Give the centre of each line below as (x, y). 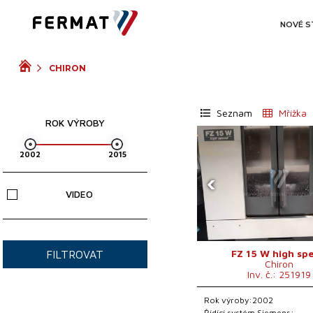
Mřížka (292, 113)
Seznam (233, 113)
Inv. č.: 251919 (279, 274)
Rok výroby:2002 (239, 300)
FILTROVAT (75, 254)
